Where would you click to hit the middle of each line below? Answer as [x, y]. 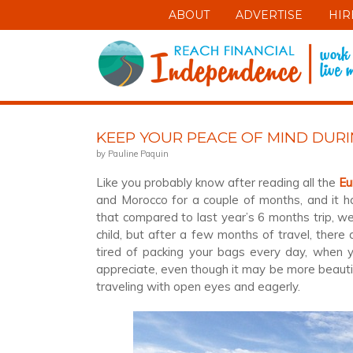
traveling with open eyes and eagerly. [198, 286]
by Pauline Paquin [132, 154]
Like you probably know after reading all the [217, 182]
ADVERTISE [269, 15]
